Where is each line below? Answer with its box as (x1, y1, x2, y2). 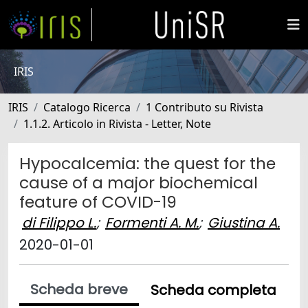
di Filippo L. (22, 213, 96, 232)
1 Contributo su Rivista (146, 100, 263, 115)
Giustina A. (208, 213, 280, 232)
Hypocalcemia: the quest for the (19, 152, 276, 175)
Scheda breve (30, 280, 128, 299)
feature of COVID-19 (19, 190, 177, 213)
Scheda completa (151, 280, 276, 300)
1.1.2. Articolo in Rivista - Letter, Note (23, 116, 211, 131)
